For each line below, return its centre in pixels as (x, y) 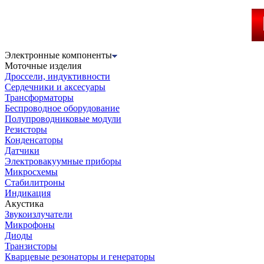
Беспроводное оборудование (62, 108)
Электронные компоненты (58, 55)
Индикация (28, 193)
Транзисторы (31, 246)
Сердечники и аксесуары (55, 87)
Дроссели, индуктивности (57, 77)
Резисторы (26, 130)
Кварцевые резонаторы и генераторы (80, 257)
